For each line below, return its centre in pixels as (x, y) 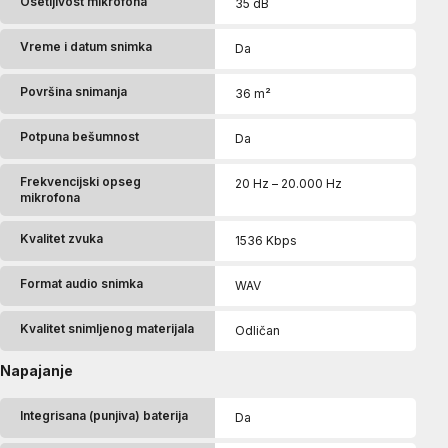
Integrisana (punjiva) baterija (104, 415)
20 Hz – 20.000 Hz (288, 183)
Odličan (257, 330)
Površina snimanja (73, 91)
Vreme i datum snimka (86, 46)
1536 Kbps (266, 240)
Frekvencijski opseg (80, 181)
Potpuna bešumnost (79, 136)
